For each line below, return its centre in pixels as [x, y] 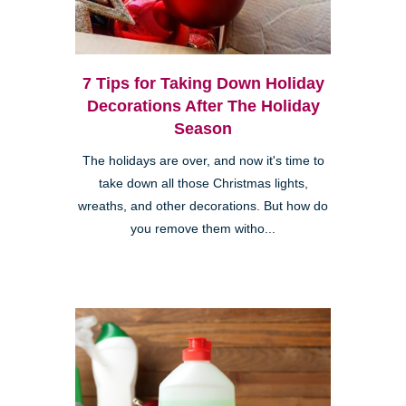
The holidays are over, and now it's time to [203, 161]
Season [203, 129]
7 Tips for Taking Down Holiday [203, 84]
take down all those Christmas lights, [203, 184]
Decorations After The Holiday [203, 106]
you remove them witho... [203, 229]
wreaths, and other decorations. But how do [203, 207]
